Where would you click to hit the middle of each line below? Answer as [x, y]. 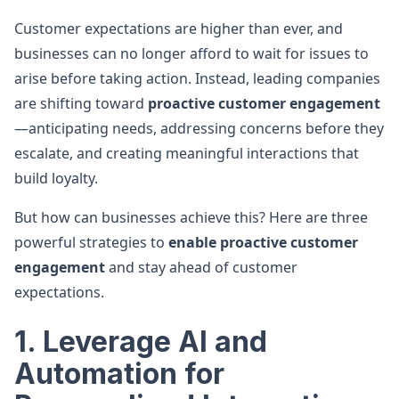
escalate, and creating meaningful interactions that [187, 153]
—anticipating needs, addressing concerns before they [199, 128]
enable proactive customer [263, 242]
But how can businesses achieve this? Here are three [191, 217]
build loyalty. [56, 178]
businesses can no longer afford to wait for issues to [191, 53]
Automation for [119, 374]
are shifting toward [81, 103]
